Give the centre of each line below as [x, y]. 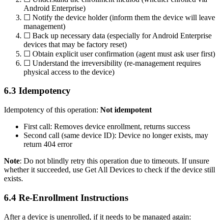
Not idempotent [126, 110]
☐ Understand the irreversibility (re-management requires [112, 63]
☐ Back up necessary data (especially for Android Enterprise [118, 35]
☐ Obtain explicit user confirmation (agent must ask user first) [119, 54]
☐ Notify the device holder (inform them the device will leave [119, 17]
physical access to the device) [69, 72]
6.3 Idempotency [37, 91]
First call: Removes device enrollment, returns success [107, 127]
